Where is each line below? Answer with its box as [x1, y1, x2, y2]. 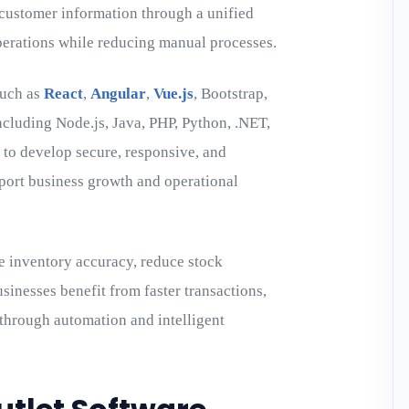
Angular [90, 84, 146, 102]
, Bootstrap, [194, 84, 267, 102]
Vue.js [153, 84, 194, 102]
